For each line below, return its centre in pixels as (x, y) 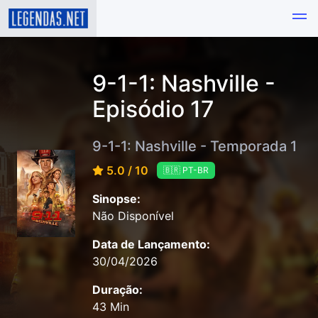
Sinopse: (116, 199)
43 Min (111, 307)
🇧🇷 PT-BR (186, 170)
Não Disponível (133, 216)
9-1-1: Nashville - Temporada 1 (194, 146)
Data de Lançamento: (151, 245)
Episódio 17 (153, 109)
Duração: (117, 290)
